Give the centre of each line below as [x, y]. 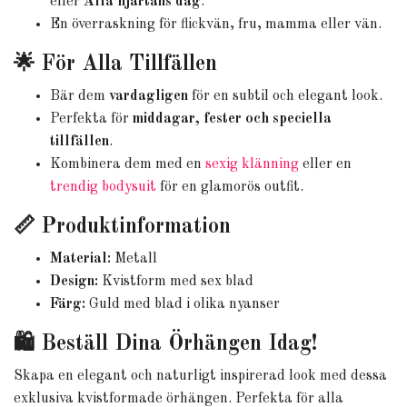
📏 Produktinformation [122, 227]
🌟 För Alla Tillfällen [115, 65]
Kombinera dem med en [128, 164]
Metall [134, 259]
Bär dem [79, 96]
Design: [74, 282]
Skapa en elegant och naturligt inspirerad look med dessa [200, 376]
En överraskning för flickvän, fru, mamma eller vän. [216, 25]
